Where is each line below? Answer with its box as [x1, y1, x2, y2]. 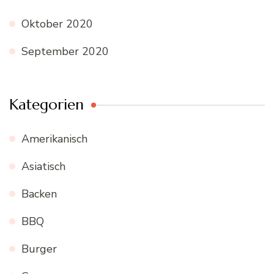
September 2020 [21, 43, 109, 59]
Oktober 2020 [21, 16, 93, 31]
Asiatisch [21, 158, 65, 174]
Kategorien [9, 95, 84, 114]
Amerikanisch [21, 131, 87, 146]
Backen [21, 186, 57, 201]
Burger [21, 241, 57, 256]
